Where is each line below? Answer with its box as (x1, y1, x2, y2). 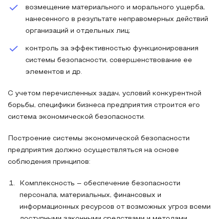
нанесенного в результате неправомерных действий (25, 16, 208, 22)
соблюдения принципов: (8, 159, 90, 165)
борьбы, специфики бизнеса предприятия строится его (8, 102, 200, 109)
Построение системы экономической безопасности (8, 135, 190, 142)
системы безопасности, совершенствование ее (25, 57, 192, 64)
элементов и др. (25, 69, 82, 75)
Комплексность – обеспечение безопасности (20, 180, 180, 187)
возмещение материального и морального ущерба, (25, 4, 205, 11)
